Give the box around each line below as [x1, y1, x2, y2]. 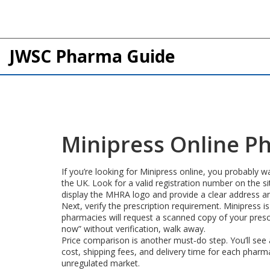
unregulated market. [61, 257, 140, 269]
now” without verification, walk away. [61, 223, 206, 234]
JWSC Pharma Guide [9, 45, 175, 67]
